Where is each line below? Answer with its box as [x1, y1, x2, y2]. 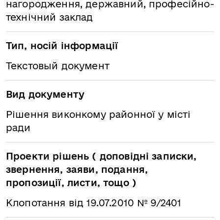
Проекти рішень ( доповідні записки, [6, 151, 197, 162]
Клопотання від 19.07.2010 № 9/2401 [6, 197, 182, 208]
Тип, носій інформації [6, 40, 118, 51]
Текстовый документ [6, 60, 110, 71]
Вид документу [6, 89, 85, 100]
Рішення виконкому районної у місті [6, 109, 191, 120]
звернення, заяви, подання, [6, 164, 148, 175]
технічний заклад [6, 12, 93, 23]
